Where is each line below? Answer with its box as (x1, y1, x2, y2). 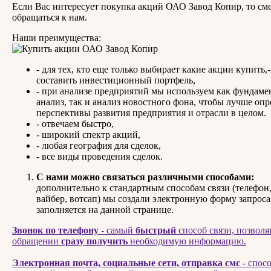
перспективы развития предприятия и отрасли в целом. (36, 107, 266, 118)
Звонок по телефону (12, 224, 101, 235)
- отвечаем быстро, (36, 118, 114, 129)
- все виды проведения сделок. (36, 151, 163, 162)
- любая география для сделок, (36, 140, 161, 151)
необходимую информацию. (130, 235, 246, 246)
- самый (101, 224, 135, 235)
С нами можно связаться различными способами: (36, 171, 254, 182)
